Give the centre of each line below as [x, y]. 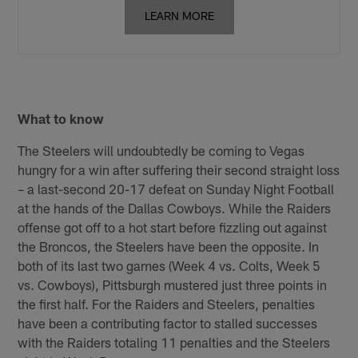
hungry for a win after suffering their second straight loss [179, 170]
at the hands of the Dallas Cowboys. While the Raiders [175, 208]
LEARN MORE [179, 15]
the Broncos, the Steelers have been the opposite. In [169, 247]
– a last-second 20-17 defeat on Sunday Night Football [176, 189]
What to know [61, 119]
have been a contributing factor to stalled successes [168, 323]
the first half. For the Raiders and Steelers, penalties [167, 304]
